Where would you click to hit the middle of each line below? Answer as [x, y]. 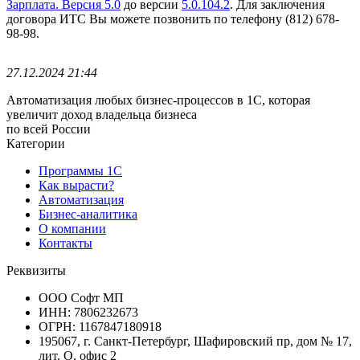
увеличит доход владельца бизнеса [102, 114]
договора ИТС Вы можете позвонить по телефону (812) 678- [173, 18]
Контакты [65, 243]
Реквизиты [36, 270]
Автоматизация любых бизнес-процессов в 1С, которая [158, 100]
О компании [72, 228]
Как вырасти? [76, 185]
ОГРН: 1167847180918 [100, 326]
